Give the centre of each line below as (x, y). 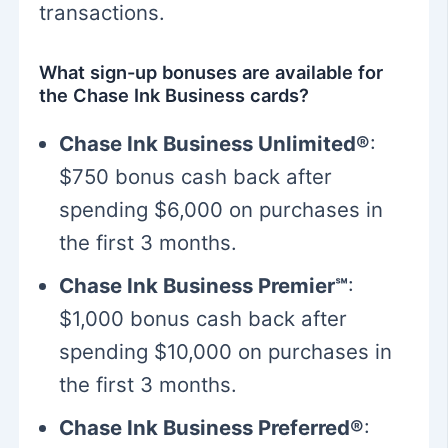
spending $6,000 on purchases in (221, 209)
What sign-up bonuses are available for (211, 71)
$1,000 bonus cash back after (203, 318)
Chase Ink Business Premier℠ (204, 285)
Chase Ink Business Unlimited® (215, 143)
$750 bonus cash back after (196, 176)
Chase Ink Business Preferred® (212, 427)
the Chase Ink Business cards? (174, 94)
